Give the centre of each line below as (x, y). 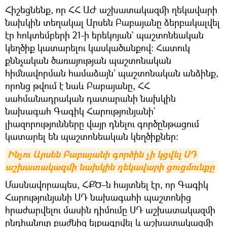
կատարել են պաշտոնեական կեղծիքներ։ (92, 136)
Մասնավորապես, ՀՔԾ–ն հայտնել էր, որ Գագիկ (107, 184)
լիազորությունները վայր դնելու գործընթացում (102, 123)
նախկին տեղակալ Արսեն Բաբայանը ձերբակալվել (112, 22)
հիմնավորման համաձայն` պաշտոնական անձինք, (112, 73)
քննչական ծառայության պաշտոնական (88, 60)
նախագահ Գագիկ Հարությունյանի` (80, 111)
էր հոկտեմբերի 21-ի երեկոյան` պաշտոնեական (104, 35)
